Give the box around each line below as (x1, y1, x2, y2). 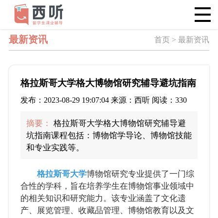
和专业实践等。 (26, 143, 84, 152)
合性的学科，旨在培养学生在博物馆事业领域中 (20, 182, 194, 191)
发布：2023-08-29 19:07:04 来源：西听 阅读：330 (20, 95, 187, 104)
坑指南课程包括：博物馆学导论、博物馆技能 (26, 130, 192, 140)
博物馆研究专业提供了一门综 (86, 169, 194, 179)
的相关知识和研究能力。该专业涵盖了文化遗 (20, 194, 186, 203)
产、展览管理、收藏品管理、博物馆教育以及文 (20, 206, 194, 216)
